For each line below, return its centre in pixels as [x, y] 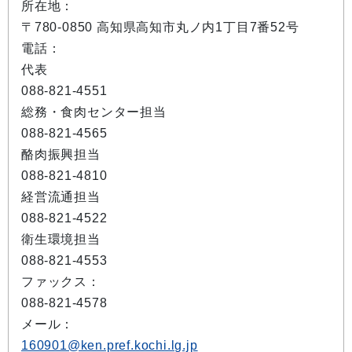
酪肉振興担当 [61, 155]
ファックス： [61, 282]
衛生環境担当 [61, 240]
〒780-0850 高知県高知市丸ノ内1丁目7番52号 [160, 27]
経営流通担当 [61, 197]
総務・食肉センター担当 [94, 112]
